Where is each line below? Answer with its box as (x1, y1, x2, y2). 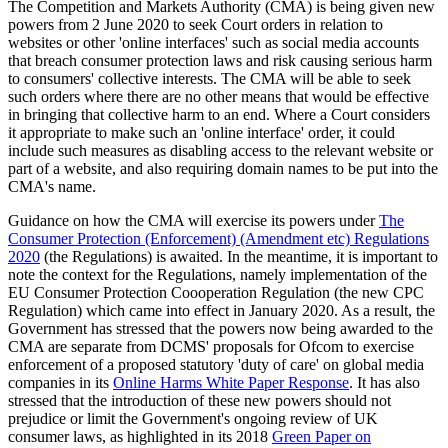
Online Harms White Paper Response (113, 374, 349, 392)
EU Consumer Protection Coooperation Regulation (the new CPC (8, 284, 424, 302)
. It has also (349, 374, 420, 392)
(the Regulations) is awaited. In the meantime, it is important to (40, 248, 438, 266)
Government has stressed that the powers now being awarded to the (8, 320, 433, 338)
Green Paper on (272, 428, 371, 446)
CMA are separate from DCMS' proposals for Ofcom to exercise (8, 338, 414, 356)
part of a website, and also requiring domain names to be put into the (8, 160, 438, 178)
